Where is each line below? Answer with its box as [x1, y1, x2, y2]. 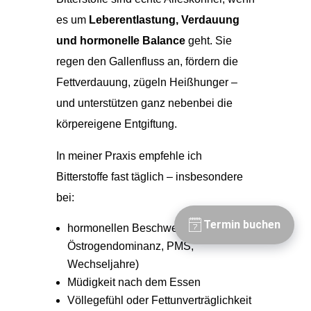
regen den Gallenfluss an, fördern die [56, 55, 238, 67]
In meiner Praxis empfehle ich [56, 149, 202, 162]
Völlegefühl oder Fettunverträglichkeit [67, 294, 251, 306]
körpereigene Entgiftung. [56, 117, 177, 130]
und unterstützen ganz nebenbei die [56, 96, 233, 109]
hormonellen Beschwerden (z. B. [67, 221, 227, 234]
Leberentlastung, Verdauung [88, 13, 239, 26]
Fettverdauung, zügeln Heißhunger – [56, 76, 237, 88]
